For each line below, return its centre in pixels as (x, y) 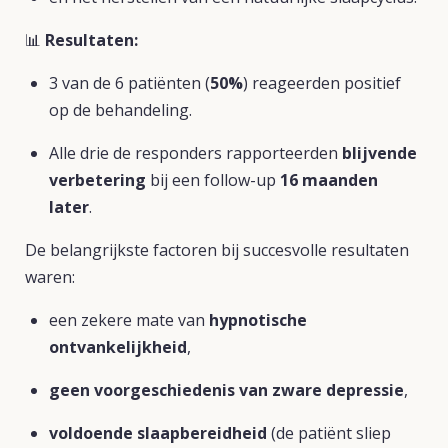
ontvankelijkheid (118, 347)
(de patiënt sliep (329, 433)
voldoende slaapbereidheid (158, 433)
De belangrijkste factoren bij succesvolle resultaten (217, 250)
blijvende (379, 153)
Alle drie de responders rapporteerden (195, 153)
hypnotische (258, 320)
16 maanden (329, 180)
